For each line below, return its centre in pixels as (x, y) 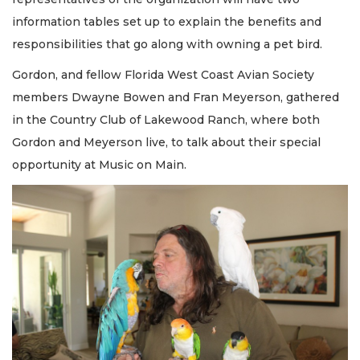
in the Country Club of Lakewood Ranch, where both (166, 120)
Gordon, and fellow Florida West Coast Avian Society (163, 75)
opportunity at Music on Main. (99, 165)
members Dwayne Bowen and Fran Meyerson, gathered (176, 98)
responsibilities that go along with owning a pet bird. (167, 44)
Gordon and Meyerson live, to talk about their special (166, 143)
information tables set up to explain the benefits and (167, 21)
